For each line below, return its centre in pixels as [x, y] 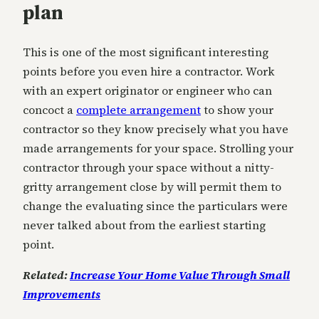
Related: [46, 274]
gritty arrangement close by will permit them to [152, 186]
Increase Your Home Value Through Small [180, 274]
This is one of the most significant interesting [146, 52]
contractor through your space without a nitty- [148, 167]
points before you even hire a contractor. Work [149, 71]
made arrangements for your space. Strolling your [158, 148]
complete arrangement [138, 109]
